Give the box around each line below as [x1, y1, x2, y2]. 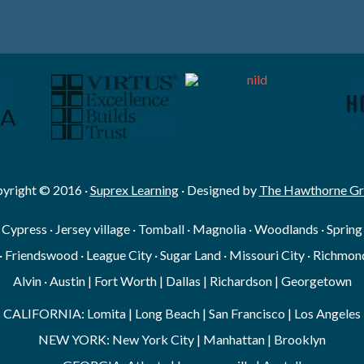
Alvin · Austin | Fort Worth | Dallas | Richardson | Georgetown [12, 273, 352, 288]
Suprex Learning [89, 182, 179, 197]
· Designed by [178, 182, 259, 197]
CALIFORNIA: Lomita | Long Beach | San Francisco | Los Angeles [3, 305, 361, 321]
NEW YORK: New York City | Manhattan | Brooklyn [38, 331, 326, 347]
